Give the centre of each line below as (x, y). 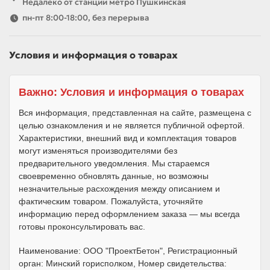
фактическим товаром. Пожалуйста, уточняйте (111, 201)
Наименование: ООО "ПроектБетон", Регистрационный (128, 251)
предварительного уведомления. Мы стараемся (114, 163)
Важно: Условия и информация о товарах (131, 92)
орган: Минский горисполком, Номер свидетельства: (123, 263)
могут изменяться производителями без (98, 151)
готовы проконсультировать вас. (82, 227)
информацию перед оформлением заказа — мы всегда (129, 214)
